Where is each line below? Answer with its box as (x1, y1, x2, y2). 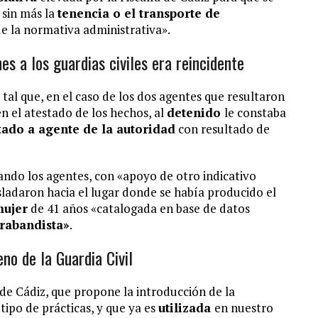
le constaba (224, 104, 286, 121)
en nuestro (214, 300, 273, 316)
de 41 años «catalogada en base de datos (28, 200, 250, 216)
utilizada (158, 300, 214, 316)
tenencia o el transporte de (57, 5, 220, 21)
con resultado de (175, 121, 270, 137)
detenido (167, 104, 224, 121)
